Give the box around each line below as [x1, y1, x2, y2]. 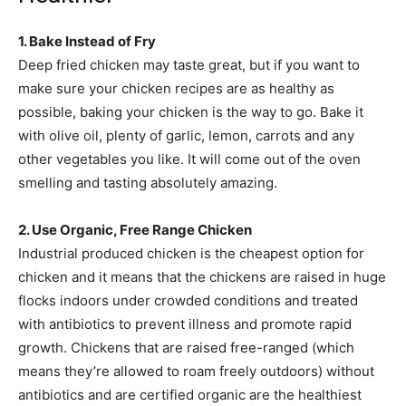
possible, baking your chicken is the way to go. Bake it [18, 102, 363, 121]
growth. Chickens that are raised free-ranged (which [18, 338, 354, 356]
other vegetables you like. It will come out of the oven [18, 150, 361, 168]
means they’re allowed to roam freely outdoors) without [18, 362, 374, 380]
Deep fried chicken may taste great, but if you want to [18, 55, 360, 73]
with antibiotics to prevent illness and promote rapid [18, 314, 352, 333]
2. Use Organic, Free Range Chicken [18, 220, 252, 238]
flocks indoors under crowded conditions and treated [18, 291, 358, 309]
